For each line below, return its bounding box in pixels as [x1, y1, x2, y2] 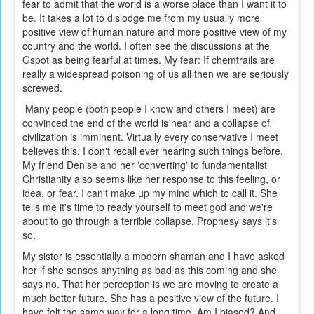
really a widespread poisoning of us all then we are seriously [22, 67, 289, 81]
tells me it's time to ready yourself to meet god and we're [22, 200, 273, 214]
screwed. [22, 81, 62, 95]
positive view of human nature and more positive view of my [22, 25, 287, 39]
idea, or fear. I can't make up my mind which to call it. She [22, 186, 278, 200]
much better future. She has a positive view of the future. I [22, 291, 279, 306]
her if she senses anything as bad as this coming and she [22, 263, 277, 278]
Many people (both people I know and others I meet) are [22, 102, 275, 116]
